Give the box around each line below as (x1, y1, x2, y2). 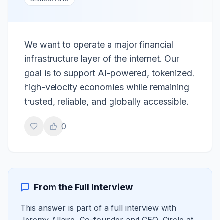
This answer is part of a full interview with (20, 203, 176, 213)
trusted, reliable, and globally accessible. (24, 96, 189, 107)
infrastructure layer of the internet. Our (24, 54, 179, 64)
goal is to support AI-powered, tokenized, (24, 68, 194, 78)
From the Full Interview (34, 182, 133, 192)
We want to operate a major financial (24, 39, 173, 50)
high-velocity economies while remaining (24, 82, 189, 92)
